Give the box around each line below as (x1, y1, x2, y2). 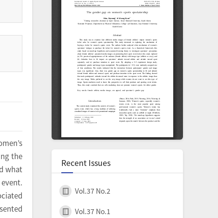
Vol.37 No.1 (75, 206, 110, 216)
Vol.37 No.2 (75, 186, 110, 196)
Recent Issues (61, 157, 110, 168)
